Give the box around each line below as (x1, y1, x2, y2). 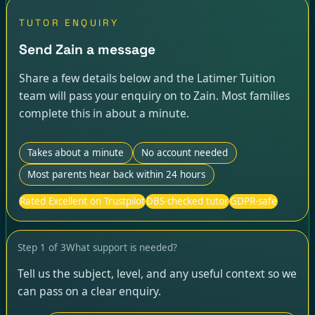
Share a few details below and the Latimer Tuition (18, 70, 276, 86)
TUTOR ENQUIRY (18, 17, 120, 30)
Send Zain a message (18, 40, 155, 58)
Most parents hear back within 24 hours (27, 167, 206, 181)
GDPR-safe (229, 195, 277, 207)
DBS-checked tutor (146, 195, 229, 207)
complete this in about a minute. (18, 105, 189, 121)
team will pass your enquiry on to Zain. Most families (18, 87, 290, 103)
